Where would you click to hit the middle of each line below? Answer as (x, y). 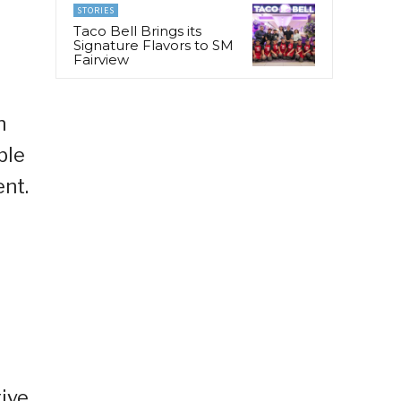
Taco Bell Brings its (137, 30)
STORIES (96, 10)
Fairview (101, 59)
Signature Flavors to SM (154, 45)
